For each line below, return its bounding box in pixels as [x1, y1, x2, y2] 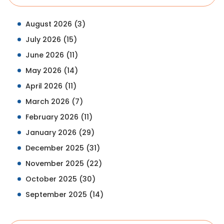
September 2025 [25, 189, 89, 199]
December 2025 [25, 142, 86, 153]
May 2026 [25, 65, 63, 75]
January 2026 [25, 127, 78, 137]
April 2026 [25, 80, 64, 91]
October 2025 [25, 173, 79, 184]
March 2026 [25, 96, 71, 106]
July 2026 [25, 34, 63, 44]
